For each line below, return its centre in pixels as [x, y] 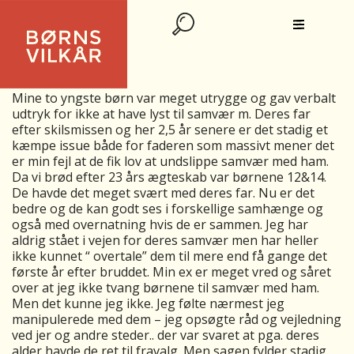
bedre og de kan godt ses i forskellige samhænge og [168, 209]
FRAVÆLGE [55, 58]
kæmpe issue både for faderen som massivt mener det [173, 145]
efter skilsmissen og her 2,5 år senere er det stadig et [170, 130]
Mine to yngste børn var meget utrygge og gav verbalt [174, 98]
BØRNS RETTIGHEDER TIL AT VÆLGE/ [163, 34]
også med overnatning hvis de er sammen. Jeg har [160, 224]
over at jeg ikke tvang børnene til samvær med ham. [166, 288]
